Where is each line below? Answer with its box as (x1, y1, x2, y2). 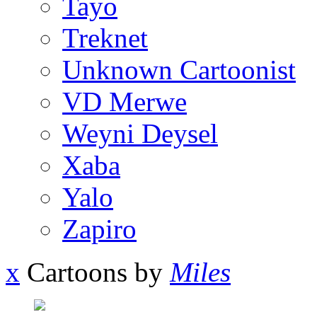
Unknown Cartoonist (62, 54, 296, 86)
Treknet (62, 23, 148, 54)
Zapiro (62, 214, 137, 245)
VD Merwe (62, 86, 187, 117)
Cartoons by (20, 257, 170, 288)
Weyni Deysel (62, 118, 218, 149)
